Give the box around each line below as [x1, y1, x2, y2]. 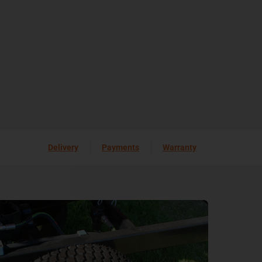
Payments [102, 142, 139, 152]
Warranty [163, 142, 196, 152]
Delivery [48, 142, 78, 152]
